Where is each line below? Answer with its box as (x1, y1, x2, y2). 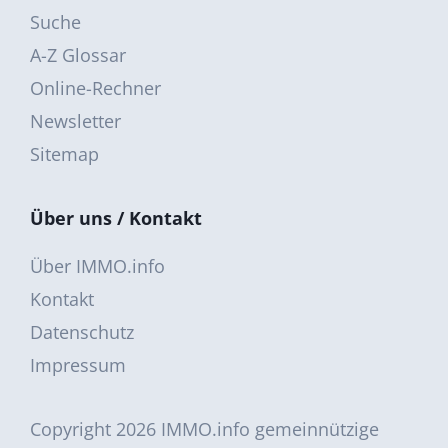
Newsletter (30, 108, 121, 133)
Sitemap (30, 141, 99, 166)
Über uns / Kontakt (30, 205, 202, 230)
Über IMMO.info (30, 253, 165, 278)
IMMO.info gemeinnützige (161, 416, 379, 441)
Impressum (30, 352, 126, 377)
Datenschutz (30, 319, 134, 344)
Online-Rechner (30, 75, 161, 100)
